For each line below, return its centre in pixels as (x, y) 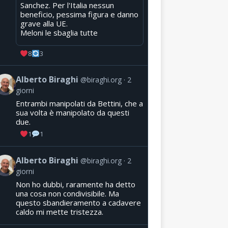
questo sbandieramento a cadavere (78, 203)
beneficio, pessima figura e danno (79, 14)
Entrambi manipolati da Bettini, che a (79, 104)
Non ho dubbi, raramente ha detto (75, 184)
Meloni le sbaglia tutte (59, 32)
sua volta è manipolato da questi (72, 113)
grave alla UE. (44, 23)
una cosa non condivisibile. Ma (67, 194)
